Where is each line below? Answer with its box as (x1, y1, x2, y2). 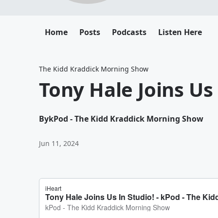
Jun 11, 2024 (39, 139, 79, 148)
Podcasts (112, 27, 146, 37)
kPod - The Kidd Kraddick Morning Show (49, 113, 203, 124)
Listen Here (158, 27, 202, 37)
